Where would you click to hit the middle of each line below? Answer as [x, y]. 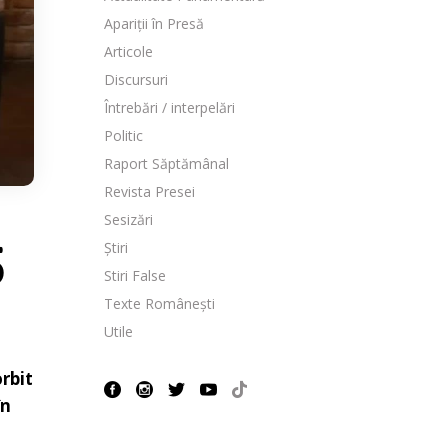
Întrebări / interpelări [169, 107]
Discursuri [135, 79]
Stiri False [134, 275]
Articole [128, 51]
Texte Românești [159, 303]
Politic [123, 135]
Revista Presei [149, 191]
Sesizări [128, 219]
